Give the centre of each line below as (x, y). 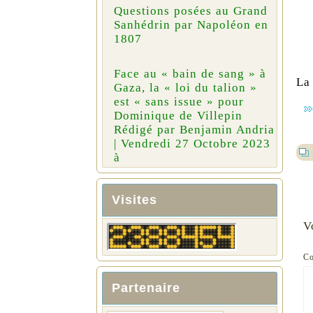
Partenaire (146, 288)
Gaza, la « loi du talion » (185, 88)
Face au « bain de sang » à (190, 74)
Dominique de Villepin (178, 116)
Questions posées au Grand (190, 11)
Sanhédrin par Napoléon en (191, 25)
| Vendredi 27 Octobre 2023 (192, 144)
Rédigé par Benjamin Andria (194, 130)
